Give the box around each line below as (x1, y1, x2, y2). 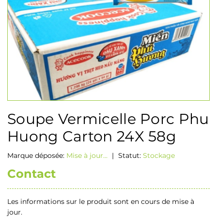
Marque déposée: (7, 151, 66, 160)
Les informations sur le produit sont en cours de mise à (7, 197, 194, 206)
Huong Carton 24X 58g (7, 127, 176, 146)
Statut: (116, 151, 143, 160)
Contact (7, 167, 56, 181)
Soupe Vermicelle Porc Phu (7, 110, 209, 128)
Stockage (143, 151, 175, 160)
